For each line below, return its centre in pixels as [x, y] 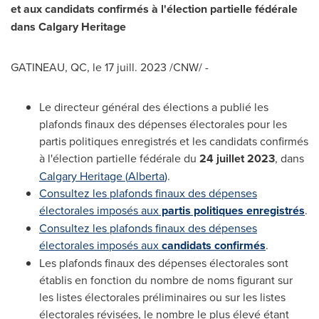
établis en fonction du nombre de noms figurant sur [166, 280]
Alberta [146, 176]
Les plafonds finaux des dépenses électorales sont [164, 263]
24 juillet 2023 [237, 158]
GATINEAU [38, 67]
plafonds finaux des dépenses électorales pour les [163, 124]
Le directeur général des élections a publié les [154, 107]
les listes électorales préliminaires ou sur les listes [162, 297]
